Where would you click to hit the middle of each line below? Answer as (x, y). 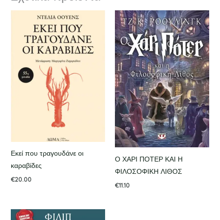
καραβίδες (26, 165)
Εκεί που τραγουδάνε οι (47, 153)
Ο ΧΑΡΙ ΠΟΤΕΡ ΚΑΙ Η (149, 159)
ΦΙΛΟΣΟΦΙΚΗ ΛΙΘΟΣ (149, 171)
